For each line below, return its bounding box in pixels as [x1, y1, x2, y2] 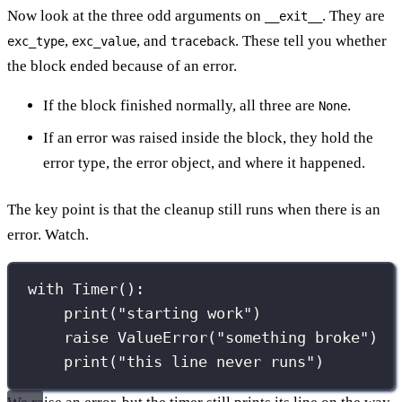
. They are [322, 6, 385, 24]
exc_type [7, 33, 65, 48]
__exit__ [265, 8, 322, 23]
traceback [170, 33, 235, 48]
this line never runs [127, 353, 307, 371]
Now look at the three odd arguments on [7, 6, 265, 24]
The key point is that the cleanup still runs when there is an [7, 200, 380, 218]
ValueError [118, 328, 208, 347]
